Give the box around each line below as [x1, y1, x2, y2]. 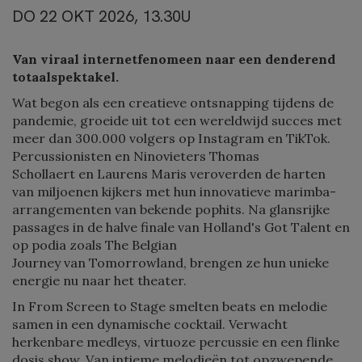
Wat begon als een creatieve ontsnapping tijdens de [12, 94, 334, 111]
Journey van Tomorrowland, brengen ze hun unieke [12, 254, 329, 271]
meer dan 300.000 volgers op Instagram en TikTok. [12, 129, 330, 146]
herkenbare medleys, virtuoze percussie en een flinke [12, 333, 339, 350]
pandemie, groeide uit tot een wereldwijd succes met [12, 112, 342, 128]
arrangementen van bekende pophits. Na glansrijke [12, 200, 330, 217]
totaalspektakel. [12, 68, 119, 85]
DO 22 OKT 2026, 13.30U [12, 5, 191, 27]
